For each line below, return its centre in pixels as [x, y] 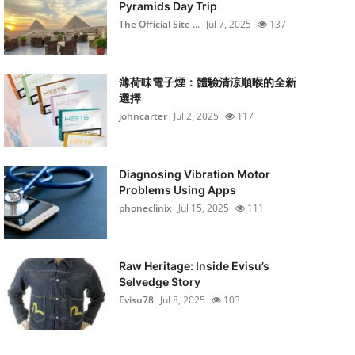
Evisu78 [136, 300]
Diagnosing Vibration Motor [194, 174]
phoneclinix [145, 208]
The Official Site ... [159, 24]
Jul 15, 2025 [203, 208]
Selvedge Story [159, 282]
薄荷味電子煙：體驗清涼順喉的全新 [207, 82]
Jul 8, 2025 [182, 300]
